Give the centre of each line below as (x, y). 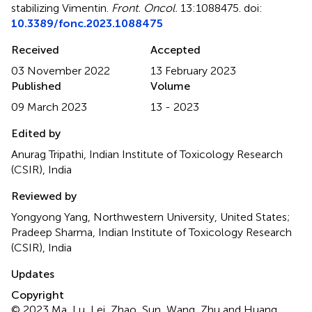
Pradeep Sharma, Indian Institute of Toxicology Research (151, 232)
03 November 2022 (61, 70)
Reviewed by (44, 196)
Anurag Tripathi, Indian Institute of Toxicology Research (147, 154)
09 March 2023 (49, 107)
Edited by (36, 133)
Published (36, 86)
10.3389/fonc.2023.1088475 (87, 23)
